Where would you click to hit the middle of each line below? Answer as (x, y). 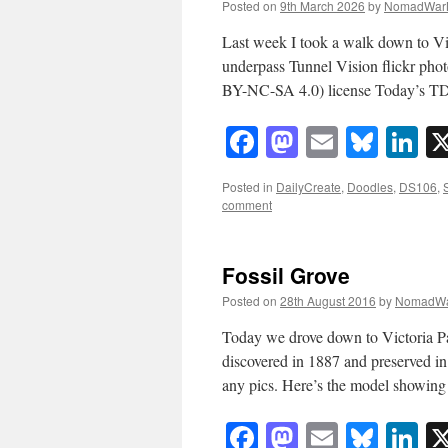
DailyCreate (308, 187)
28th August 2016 (328, 301)
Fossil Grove (286, 275)
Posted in (247, 187)
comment (247, 205)
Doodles (370, 187)
